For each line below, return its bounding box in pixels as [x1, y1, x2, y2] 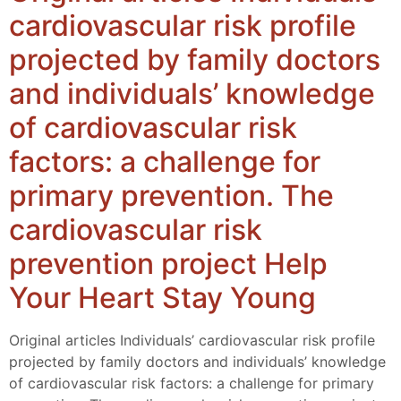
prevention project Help [9, 245, 328, 281]
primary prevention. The [9, 177, 334, 213]
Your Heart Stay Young [9, 279, 316, 315]
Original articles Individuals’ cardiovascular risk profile [9, 330, 375, 349]
